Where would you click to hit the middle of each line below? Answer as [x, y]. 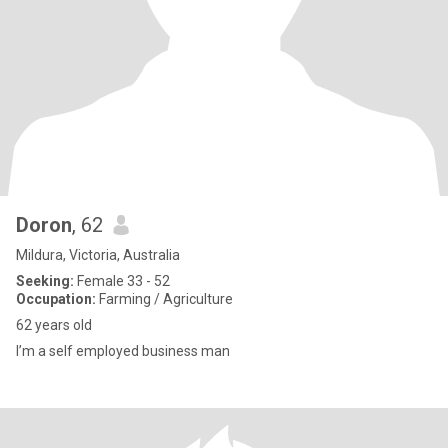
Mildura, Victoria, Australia [98, 255]
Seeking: [45, 281]
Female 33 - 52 [122, 281]
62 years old [54, 325]
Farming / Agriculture [164, 299]
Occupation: [56, 299]
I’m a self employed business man [123, 351]
